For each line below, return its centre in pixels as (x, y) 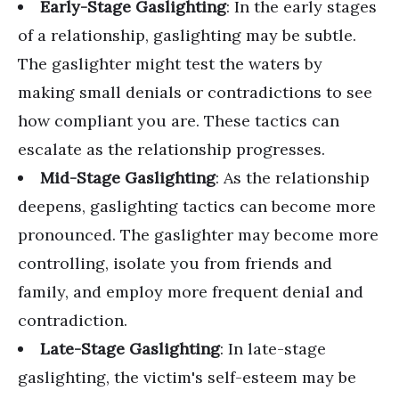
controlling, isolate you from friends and (175, 263)
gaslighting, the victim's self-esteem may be (187, 377)
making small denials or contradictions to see (195, 92)
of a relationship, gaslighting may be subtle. (187, 35)
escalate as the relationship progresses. (171, 149)
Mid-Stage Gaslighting (128, 178)
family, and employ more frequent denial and (191, 292)
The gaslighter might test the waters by (170, 64)
